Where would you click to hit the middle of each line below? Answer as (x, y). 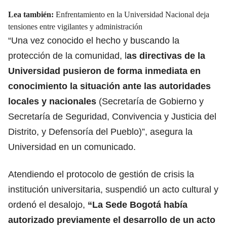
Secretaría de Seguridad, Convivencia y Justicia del (112, 116)
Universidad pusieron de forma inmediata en (104, 71)
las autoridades (176, 86)
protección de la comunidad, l (67, 55)
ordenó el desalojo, (47, 204)
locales (24, 101)
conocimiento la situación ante (75, 86)
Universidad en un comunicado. (72, 147)
